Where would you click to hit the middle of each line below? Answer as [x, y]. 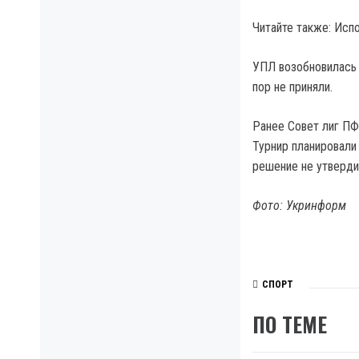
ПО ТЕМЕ [290, 324]
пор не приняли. [292, 87]
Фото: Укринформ [299, 206]
